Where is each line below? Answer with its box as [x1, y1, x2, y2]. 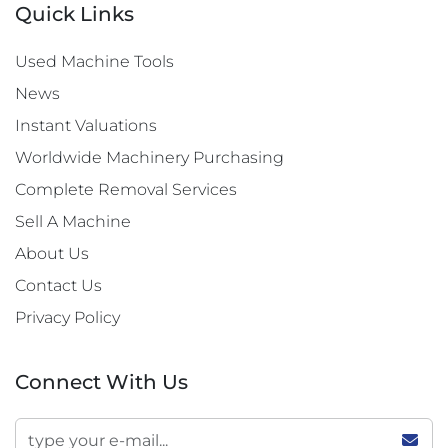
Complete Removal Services [15, 180, 237, 199]
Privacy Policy [15, 308, 120, 327]
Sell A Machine [15, 212, 131, 231]
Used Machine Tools [15, 52, 174, 71]
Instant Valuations [15, 116, 157, 135]
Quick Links [15, 2, 134, 26]
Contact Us [15, 276, 102, 295]
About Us [15, 244, 89, 263]
